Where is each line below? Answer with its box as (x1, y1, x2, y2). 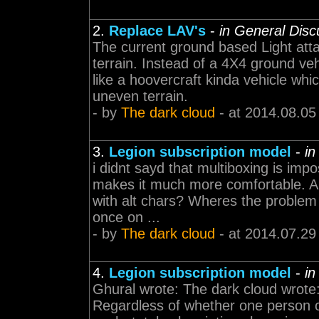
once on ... (93, 209, 160, 225)
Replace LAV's (109, 23, 206, 38)
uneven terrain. (93, 88, 188, 104)
